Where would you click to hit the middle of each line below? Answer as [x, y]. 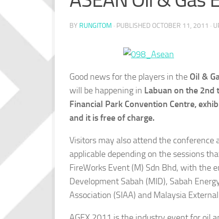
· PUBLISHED [133, 26]
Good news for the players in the [130, 77]
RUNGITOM [96, 26]
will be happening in [107, 91]
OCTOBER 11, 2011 [180, 26]
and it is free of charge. [112, 118]
